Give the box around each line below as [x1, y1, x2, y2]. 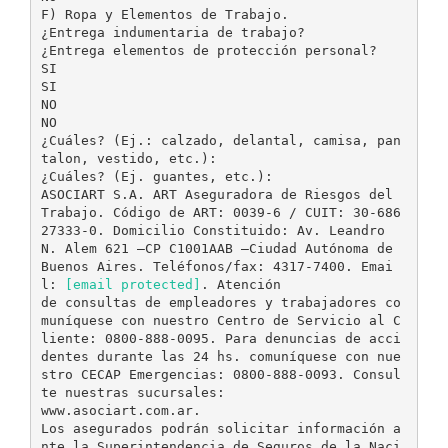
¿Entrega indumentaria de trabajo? [40, 24, 305, 40]
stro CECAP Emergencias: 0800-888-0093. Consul [40, 366, 401, 382]
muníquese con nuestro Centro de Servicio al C [40, 312, 401, 328]
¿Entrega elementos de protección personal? [40, 42, 377, 58]
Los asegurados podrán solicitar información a [40, 420, 401, 436]
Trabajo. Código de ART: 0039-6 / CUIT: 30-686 [40, 204, 401, 220]
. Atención [200, 276, 281, 292]
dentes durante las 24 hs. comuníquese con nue [40, 348, 401, 364]
